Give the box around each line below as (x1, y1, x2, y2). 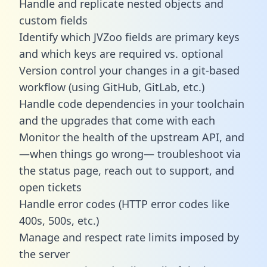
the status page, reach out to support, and (19, 163, 234, 178)
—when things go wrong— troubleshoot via (19, 146, 241, 161)
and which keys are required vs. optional (19, 46, 223, 61)
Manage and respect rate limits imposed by (19, 229, 239, 244)
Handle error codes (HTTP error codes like (19, 196, 229, 211)
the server (19, 246, 70, 261)
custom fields (19, 13, 88, 27)
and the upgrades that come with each (19, 113, 215, 128)
